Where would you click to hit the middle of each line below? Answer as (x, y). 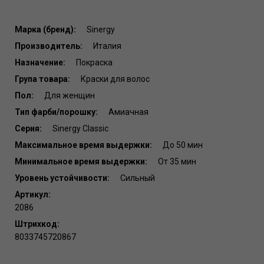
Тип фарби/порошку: (56, 112)
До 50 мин (182, 145)
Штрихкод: (37, 224)
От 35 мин (176, 162)
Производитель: (49, 46)
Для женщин (69, 96)
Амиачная (128, 112)
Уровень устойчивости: (62, 178)
